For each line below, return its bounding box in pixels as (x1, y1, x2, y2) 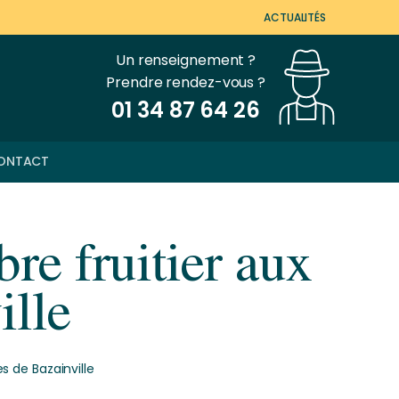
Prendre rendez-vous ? (106, 72, 266, 93)
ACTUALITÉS (264, 10, 326, 25)
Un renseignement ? (115, 50, 256, 70)
